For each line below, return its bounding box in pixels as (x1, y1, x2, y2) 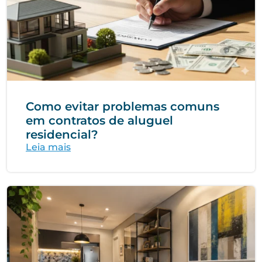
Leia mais (26, 142, 71, 153)
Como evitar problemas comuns (26, 99, 219, 113)
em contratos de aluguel (26, 113, 173, 127)
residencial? (26, 127, 98, 142)
